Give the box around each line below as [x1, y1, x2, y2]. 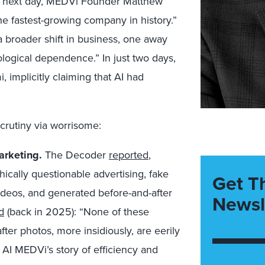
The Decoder [42, 147, 109, 163]
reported [109, 147, 148, 163]
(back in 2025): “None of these [4, 203, 149, 219]
